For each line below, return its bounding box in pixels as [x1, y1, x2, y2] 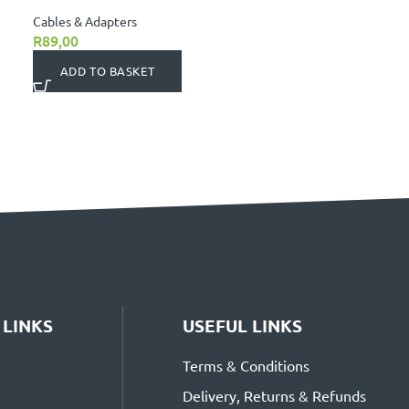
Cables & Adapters [32, 13, 137, 30]
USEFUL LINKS [183, 314, 303, 338]
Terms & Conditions [183, 356, 310, 375]
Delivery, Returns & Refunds [183, 386, 367, 405]
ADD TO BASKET [59, 63, 155, 79]
